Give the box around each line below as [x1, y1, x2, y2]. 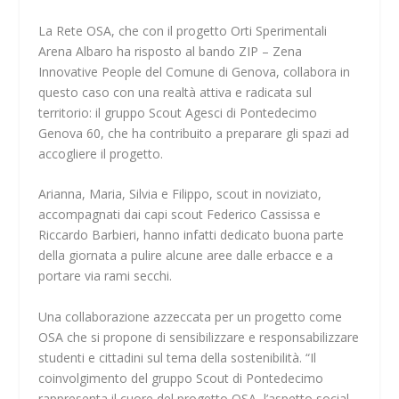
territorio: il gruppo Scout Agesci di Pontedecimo [37, 103, 317, 121]
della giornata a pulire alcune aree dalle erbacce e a [37, 247, 333, 265]
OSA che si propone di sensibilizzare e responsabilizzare [37, 328, 359, 346]
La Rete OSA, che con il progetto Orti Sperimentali [37, 21, 327, 39]
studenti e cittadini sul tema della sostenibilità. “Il [37, 348, 316, 366]
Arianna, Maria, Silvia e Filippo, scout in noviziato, [37, 185, 322, 203]
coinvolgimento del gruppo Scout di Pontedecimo [37, 369, 323, 387]
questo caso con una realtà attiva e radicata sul [37, 83, 312, 101]
